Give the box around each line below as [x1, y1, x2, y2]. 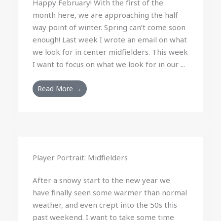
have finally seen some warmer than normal [33, 187, 187, 197]
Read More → [37, 84, 82, 93]
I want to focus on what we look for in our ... [33, 59, 185, 69]
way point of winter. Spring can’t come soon [33, 22, 186, 32]
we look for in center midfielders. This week [33, 47, 188, 57]
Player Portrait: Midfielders [33, 152, 128, 162]
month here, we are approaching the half [33, 10, 179, 20]
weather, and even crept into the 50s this [33, 200, 178, 210]
